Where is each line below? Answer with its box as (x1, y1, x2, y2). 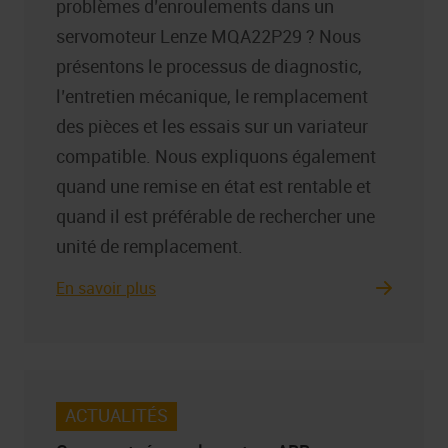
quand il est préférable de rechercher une (56, 204, 375, 229)
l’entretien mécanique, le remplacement (56, 84, 368, 109)
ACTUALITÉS (65, 403, 168, 428)
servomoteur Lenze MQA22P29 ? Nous (56, 24, 361, 49)
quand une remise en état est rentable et (56, 174, 371, 199)
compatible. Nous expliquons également (56, 144, 376, 169)
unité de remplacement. (56, 234, 243, 259)
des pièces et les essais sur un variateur (56, 114, 368, 139)
